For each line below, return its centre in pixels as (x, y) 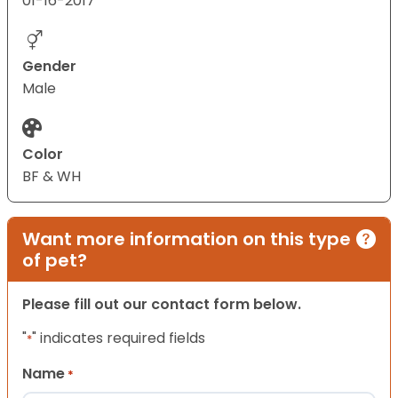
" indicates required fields (119, 338)
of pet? (55, 261)
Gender (49, 67)
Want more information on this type (187, 239)
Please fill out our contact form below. (162, 305)
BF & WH (52, 177)
